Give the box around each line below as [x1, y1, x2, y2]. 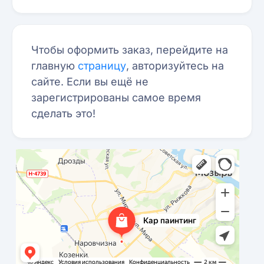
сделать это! [31, 107, 96, 120]
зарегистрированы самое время [31, 91, 202, 104]
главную [31, 59, 78, 72]
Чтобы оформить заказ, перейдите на [31, 43, 229, 56]
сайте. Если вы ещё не [31, 75, 149, 88]
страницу [78, 59, 127, 72]
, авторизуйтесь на [126, 59, 225, 72]
